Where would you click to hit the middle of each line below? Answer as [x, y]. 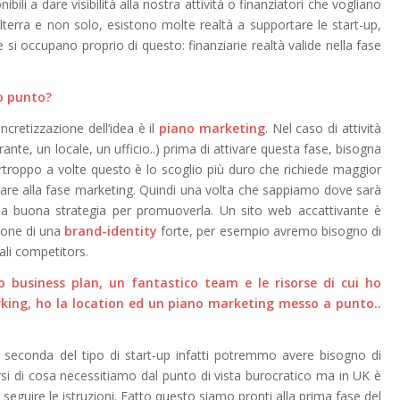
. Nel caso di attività [323, 128]
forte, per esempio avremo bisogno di [270, 230]
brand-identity [111, 230]
